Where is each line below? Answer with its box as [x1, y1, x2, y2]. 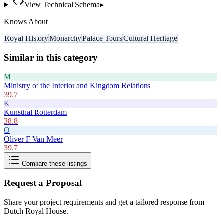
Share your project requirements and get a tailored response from [4, 198, 204, 207]
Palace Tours [82, 34, 122, 43]
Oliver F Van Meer [4, 134, 63, 143]
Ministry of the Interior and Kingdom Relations [4, 81, 150, 90]
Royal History [4, 34, 48, 43]
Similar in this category [4, 52, 98, 63]
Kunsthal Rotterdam [4, 108, 67, 116]
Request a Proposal [4, 178, 82, 188]
